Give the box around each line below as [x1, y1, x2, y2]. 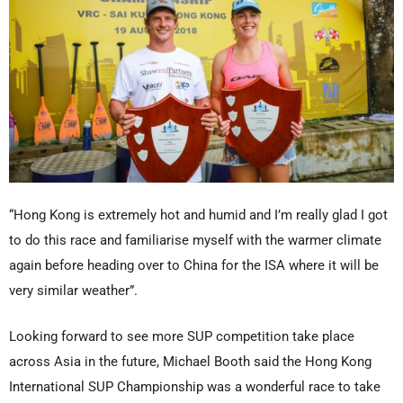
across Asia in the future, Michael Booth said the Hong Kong [9, 353, 372, 370]
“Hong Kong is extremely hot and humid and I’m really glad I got [9, 207, 388, 224]
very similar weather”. [9, 282, 138, 300]
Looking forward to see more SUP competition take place [9, 327, 354, 345]
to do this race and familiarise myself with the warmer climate [9, 232, 381, 249]
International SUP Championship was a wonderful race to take [9, 378, 381, 395]
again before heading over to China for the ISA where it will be [9, 257, 379, 274]
